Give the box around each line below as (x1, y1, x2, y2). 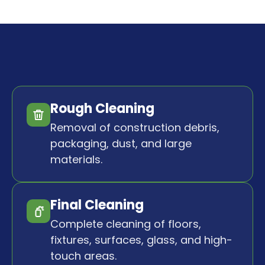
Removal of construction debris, (50, 120, 219, 135)
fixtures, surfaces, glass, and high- (50, 232, 232, 248)
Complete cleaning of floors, (50, 216, 201, 232)
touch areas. (50, 248, 117, 264)
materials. (50, 152, 102, 167)
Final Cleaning (50, 196, 144, 215)
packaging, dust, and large (50, 136, 192, 151)
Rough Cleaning (50, 99, 154, 118)
